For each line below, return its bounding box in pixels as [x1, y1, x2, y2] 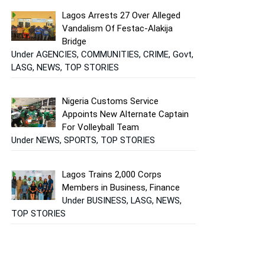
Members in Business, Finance [62, 182, 180, 193]
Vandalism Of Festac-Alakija [62, 22, 173, 34]
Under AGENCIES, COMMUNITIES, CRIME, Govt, [11, 49, 193, 60]
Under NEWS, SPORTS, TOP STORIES [11, 135, 155, 146]
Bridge [62, 35, 87, 47]
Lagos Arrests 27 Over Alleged [62, 9, 181, 21]
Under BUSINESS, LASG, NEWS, [62, 195, 182, 206]
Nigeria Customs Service [62, 96, 159, 107]
